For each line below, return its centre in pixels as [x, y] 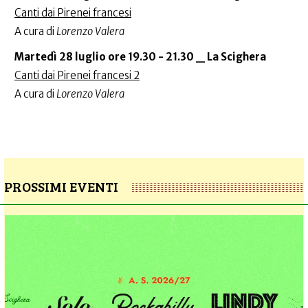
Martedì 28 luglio [61, 57]
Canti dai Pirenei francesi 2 [77, 76]
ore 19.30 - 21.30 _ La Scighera [187, 57]
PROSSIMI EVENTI [61, 187]
